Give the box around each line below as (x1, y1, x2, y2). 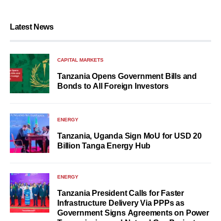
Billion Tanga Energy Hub (57, 141, 151, 150)
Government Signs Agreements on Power (57, 209, 209, 217)
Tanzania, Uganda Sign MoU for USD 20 (57, 131, 202, 140)
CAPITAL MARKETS (57, 57, 104, 63)
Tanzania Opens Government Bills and (57, 72, 197, 80)
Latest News (10, 23, 54, 31)
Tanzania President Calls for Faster (57, 189, 184, 197)
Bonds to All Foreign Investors (57, 81, 169, 90)
